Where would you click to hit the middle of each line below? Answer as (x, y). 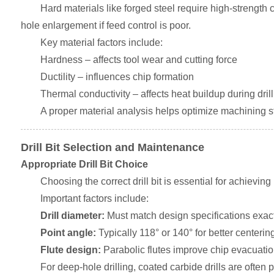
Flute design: (70, 250)
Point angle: (68, 233)
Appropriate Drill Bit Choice (84, 164)
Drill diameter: (72, 216)
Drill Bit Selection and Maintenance (112, 147)
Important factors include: (94, 198)
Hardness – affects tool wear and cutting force (139, 60)
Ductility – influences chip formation (117, 77)
